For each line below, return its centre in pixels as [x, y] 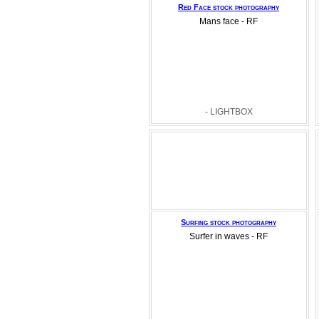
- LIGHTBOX [229, 112]
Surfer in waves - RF [229, 236]
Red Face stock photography [229, 7]
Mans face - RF [229, 21]
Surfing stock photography [229, 222]
